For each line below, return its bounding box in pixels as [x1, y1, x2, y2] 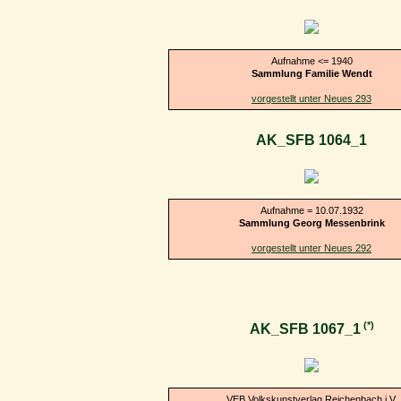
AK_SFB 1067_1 [249, 321, 361, 337]
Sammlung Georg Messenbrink [238, 217, 385, 228]
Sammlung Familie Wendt [251, 67, 372, 79]
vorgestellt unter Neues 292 [252, 242, 371, 253]
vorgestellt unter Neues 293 [252, 92, 371, 104]
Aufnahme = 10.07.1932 [260, 204, 363, 216]
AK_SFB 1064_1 [256, 132, 367, 149]
